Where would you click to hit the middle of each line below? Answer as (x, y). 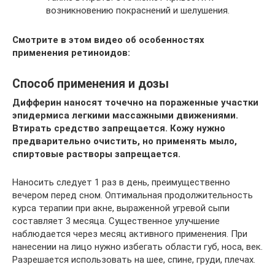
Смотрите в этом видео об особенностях (108, 40)
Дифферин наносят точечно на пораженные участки (135, 102)
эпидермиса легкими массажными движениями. (125, 115)
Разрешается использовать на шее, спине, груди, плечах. (134, 259)
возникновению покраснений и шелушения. (138, 10)
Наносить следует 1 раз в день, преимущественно (121, 182)
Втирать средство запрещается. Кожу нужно (119, 128)
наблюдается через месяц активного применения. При (130, 234)
